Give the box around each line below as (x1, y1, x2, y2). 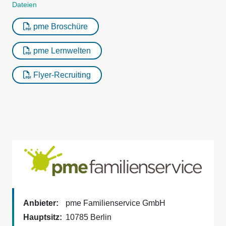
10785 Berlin (66, 212, 111, 221)
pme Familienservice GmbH (66, 198, 165, 207)
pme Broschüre (31, 22, 88, 31)
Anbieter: (23, 198, 59, 207)
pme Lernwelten (31, 46, 91, 55)
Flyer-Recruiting (31, 71, 91, 79)
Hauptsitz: (23, 212, 62, 221)
